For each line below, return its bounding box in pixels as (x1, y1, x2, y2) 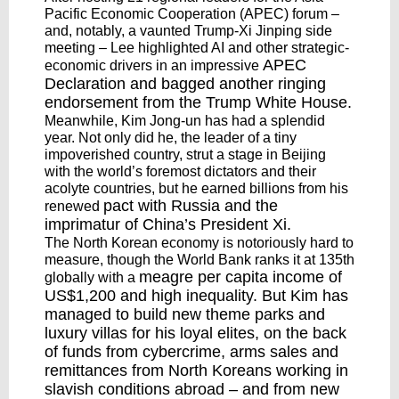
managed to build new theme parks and (45, 305, 325, 323)
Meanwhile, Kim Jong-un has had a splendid (45, 113, 325, 128)
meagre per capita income (139, 268, 324, 286)
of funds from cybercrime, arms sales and (45, 343, 338, 361)
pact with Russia (103, 197, 220, 215)
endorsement (45, 94, 138, 111)
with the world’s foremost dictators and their (45, 164, 316, 179)
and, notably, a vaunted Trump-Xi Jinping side (45, 23, 332, 38)
